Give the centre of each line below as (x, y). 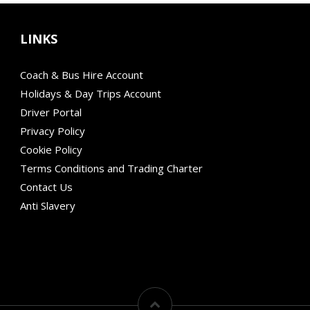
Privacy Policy (53, 131)
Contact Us (46, 187)
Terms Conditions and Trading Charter (111, 168)
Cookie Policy (51, 150)
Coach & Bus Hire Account (82, 75)
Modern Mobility (59, 225)
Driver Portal (51, 112)
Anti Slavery (48, 206)
